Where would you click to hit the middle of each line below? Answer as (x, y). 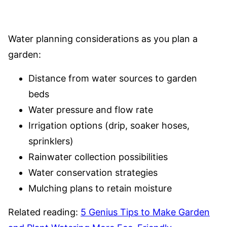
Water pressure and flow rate (91, 110)
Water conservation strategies (93, 173)
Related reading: (44, 212)
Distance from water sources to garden (113, 78)
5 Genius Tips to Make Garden (145, 212)
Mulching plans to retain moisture (100, 188)
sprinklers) (51, 141)
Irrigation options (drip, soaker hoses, (109, 125)
